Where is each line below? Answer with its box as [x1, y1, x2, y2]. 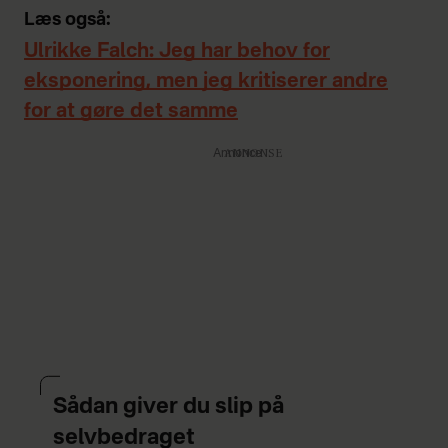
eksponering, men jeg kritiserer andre [24, 72, 388, 93]
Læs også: [24, 11, 111, 30]
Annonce [212, 148, 262, 161]
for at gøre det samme [24, 102, 238, 123]
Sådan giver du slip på [53, 396, 284, 419]
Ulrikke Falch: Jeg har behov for [24, 42, 330, 63]
